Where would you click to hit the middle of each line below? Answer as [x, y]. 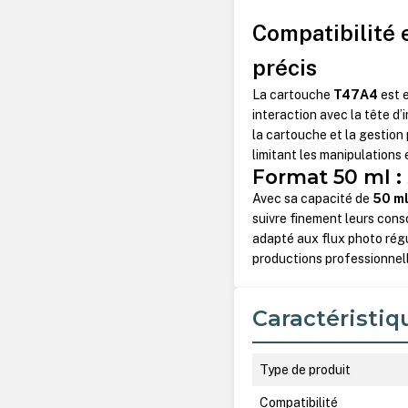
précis [285, 68]
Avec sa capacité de [313, 199]
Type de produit [306, 369]
